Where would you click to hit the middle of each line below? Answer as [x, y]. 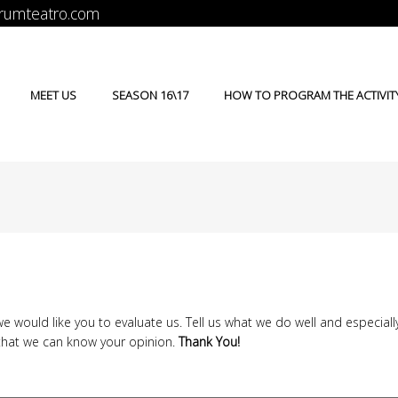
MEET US [53, 95]
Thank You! [209, 342]
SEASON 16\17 [150, 95]
